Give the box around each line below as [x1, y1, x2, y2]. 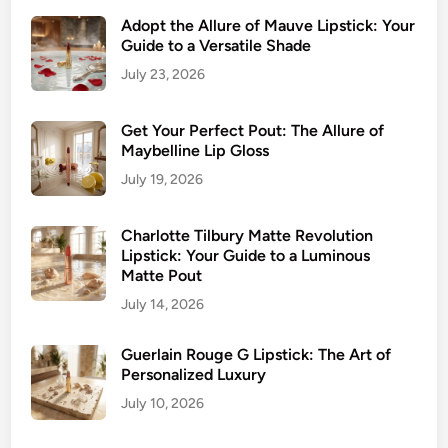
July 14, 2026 [121, 296, 205, 314]
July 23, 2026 [121, 66, 206, 84]
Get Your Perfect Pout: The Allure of [121, 121, 385, 141]
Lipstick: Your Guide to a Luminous [121, 246, 371, 266]
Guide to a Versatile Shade [121, 36, 312, 56]
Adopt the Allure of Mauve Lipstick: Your [121, 16, 416, 36]
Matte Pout [121, 266, 203, 286]
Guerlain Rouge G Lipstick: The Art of [121, 345, 392, 365]
